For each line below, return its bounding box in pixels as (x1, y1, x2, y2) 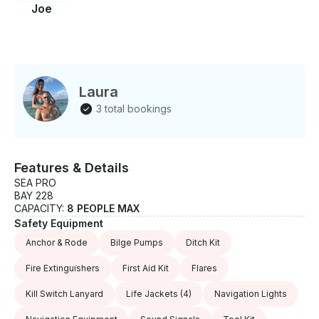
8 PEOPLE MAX (67, 202, 140, 215)
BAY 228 (14, 189, 53, 202)
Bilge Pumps (110, 237, 163, 249)
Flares (192, 263, 217, 274)
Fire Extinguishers (26, 263, 100, 274)
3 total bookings (96, 103, 172, 115)
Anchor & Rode (26, 237, 88, 249)
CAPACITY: (14, 202, 67, 215)
